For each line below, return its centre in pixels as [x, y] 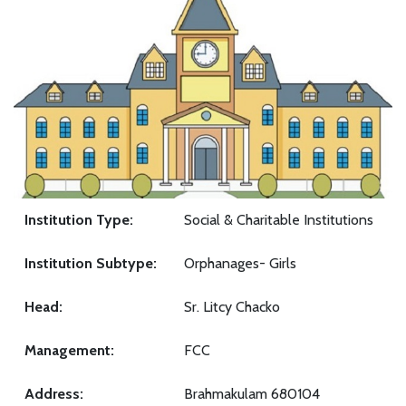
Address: [54, 394]
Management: [69, 351]
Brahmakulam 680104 [252, 394]
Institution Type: [79, 220]
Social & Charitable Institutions [279, 220]
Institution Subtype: [91, 264]
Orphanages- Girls [240, 264]
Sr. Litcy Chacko [232, 307]
